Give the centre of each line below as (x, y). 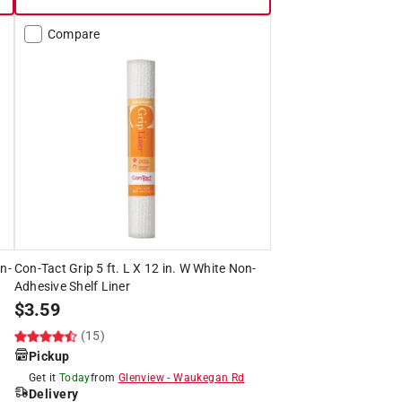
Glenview (141, 377)
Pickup (49, 356)
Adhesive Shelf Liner (72, 286)
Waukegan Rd (209, 377)
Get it (42, 377)
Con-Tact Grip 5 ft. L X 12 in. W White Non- (135, 268)
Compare (74, 34)
